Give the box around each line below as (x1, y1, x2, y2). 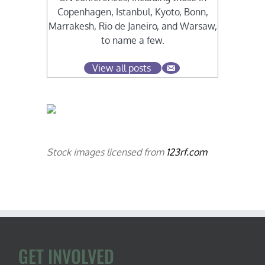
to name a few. (101, 34, 164, 47)
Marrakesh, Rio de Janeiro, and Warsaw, (48, 20, 217, 33)
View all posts (92, 62, 151, 75)
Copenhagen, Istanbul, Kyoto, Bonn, (57, 6, 208, 18)
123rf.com (166, 146, 208, 159)
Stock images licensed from (47, 146, 167, 159)
